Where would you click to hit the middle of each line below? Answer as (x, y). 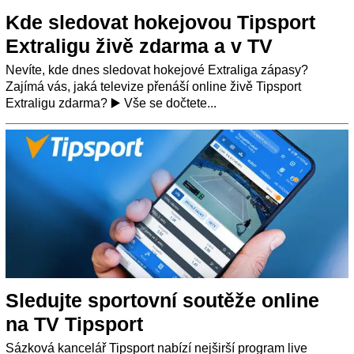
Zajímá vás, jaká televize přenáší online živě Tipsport (153, 86)
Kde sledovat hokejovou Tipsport (160, 22)
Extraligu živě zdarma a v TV (139, 45)
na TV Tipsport (74, 324)
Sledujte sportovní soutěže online (162, 300)
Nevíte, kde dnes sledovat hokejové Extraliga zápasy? (157, 70)
